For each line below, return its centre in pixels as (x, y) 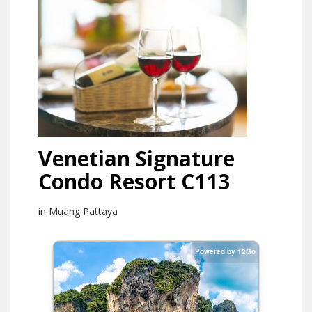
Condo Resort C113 (134, 181)
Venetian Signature (136, 158)
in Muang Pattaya (78, 211)
